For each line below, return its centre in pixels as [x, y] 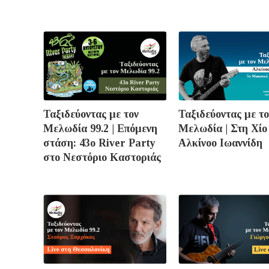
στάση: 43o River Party [99, 143]
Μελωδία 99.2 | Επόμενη [100, 129]
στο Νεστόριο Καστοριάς [102, 158]
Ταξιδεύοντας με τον [91, 114]
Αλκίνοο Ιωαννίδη [220, 143]
